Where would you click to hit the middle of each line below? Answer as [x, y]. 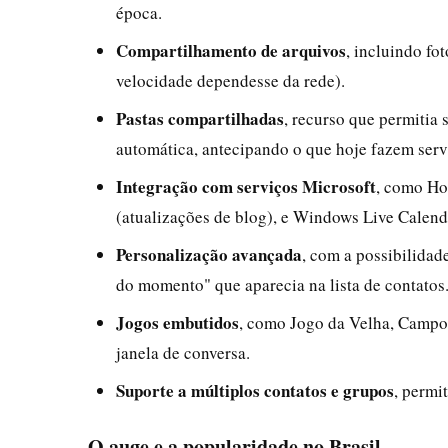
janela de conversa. [183, 352]
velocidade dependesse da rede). [230, 80]
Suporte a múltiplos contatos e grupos [255, 390]
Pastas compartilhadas [200, 118]
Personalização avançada [209, 254]
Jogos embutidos [177, 322]
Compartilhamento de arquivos [231, 50]
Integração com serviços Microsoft [246, 186]
